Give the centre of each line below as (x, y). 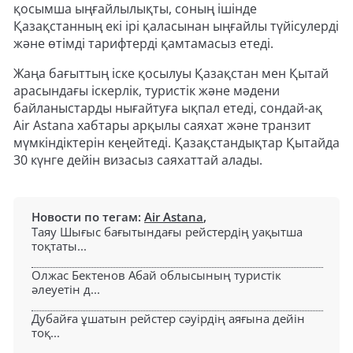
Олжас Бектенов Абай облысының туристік (156, 275)
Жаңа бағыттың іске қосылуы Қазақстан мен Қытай (171, 74)
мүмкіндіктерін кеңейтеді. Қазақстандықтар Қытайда (176, 143)
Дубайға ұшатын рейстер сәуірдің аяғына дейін (168, 319)
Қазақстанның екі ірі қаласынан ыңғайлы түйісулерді (176, 26)
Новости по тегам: (88, 217)
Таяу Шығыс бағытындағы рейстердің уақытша (167, 232)
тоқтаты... (59, 246)
